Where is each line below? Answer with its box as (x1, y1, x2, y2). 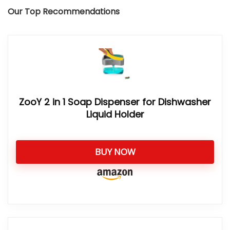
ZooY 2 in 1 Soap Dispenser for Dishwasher (19, 95, 211, 108)
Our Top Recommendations (8, 6, 120, 17)
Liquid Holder (86, 108, 144, 121)
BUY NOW (94, 146, 136, 158)
